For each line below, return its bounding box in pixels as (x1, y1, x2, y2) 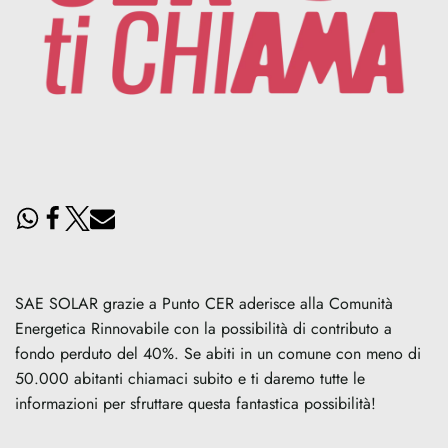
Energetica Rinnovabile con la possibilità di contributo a (15, 316, 392, 340)
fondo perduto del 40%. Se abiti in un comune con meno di (15, 341, 421, 365)
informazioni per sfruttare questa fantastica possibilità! (15, 391, 376, 415)
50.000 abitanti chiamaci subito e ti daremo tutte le (15, 366, 365, 390)
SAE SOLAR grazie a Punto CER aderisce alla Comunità (15, 291, 393, 315)
